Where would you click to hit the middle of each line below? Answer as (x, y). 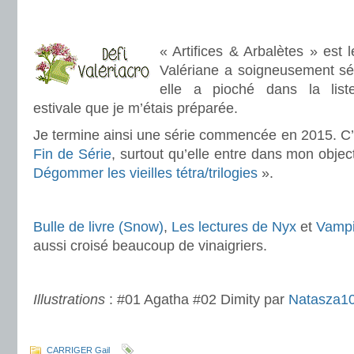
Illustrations (69, 299)
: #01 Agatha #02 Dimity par (197, 299)
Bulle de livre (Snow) (98, 227)
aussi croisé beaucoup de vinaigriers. (150, 246)
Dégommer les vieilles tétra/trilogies (145, 173)
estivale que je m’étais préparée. (136, 108)
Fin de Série (72, 154)
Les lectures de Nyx (234, 227)
